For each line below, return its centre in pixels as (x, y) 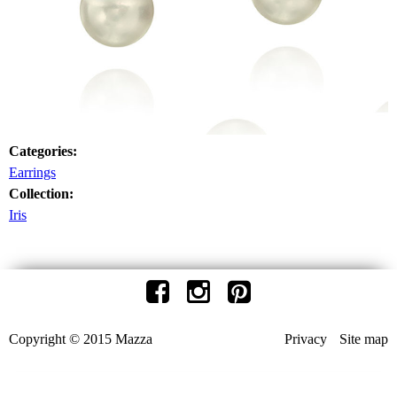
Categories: (45, 151)
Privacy (306, 339)
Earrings (32, 172)
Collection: (43, 194)
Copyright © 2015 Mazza (81, 339)
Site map (364, 339)
